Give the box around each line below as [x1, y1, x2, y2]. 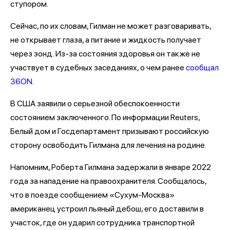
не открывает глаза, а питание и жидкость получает [10, 35, 201, 45]
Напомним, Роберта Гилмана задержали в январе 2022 [10, 162, 211, 172]
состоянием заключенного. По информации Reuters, [10, 112, 200, 122]
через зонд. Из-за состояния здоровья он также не [10, 49, 200, 59]
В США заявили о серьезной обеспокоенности [10, 99, 180, 108]
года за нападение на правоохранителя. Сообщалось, [10, 176, 206, 186]
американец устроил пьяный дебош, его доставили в [10, 204, 204, 214]
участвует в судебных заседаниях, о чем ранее [10, 63, 186, 72]
